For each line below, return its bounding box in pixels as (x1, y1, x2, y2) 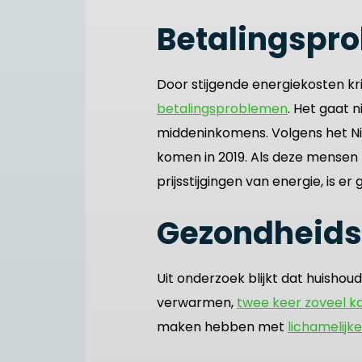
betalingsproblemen (157, 99, 288, 118)
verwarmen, (157, 293, 237, 312)
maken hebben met (157, 318, 288, 336)
